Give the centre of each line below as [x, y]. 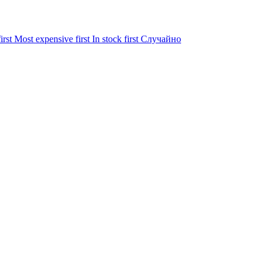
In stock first [116, 39]
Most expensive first [53, 39]
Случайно [161, 39]
